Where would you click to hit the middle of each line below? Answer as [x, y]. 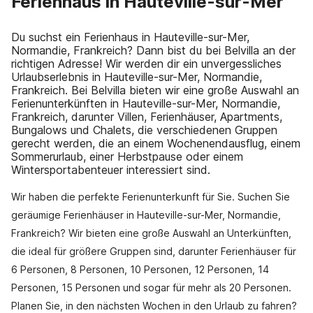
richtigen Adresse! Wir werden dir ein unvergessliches [146, 64]
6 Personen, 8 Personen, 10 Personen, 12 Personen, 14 [140, 269]
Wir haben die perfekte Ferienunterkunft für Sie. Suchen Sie [151, 197]
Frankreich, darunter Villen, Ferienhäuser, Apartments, [147, 117]
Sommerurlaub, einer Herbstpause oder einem [127, 156]
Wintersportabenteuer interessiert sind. [111, 170]
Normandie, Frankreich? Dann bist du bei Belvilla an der [153, 50]
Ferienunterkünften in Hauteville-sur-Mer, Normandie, [146, 103]
